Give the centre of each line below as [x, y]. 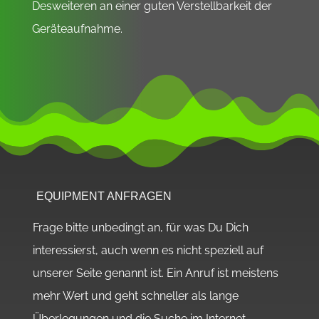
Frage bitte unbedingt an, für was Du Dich [140, 227]
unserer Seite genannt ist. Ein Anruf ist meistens [155, 273]
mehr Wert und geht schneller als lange [135, 296]
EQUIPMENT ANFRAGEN [104, 196]
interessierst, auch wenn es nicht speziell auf [148, 250]
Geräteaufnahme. [77, 28]
